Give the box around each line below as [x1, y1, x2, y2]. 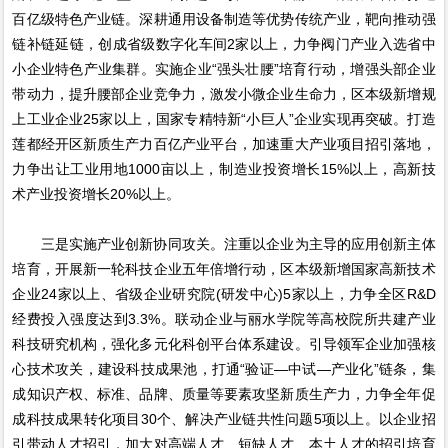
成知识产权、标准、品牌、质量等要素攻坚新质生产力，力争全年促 [12, 386, 436, 403]
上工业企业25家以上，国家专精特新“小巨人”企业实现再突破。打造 [12, 111, 436, 128]
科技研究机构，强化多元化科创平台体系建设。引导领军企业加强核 [12, 336, 436, 353]
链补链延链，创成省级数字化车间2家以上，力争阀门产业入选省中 [12, 36, 436, 53]
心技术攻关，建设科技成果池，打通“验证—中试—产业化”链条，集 [12, 361, 436, 378]
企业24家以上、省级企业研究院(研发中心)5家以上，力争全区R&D [12, 286, 436, 303]
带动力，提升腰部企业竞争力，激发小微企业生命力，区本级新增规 [12, 86, 436, 103]
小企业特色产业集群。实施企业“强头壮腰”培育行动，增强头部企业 [12, 61, 436, 78]
